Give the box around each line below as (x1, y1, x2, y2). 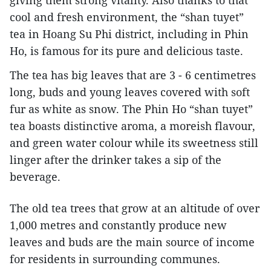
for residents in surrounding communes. (10, 251, 220, 266)
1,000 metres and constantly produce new (10, 217, 227, 232)
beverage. (10, 169, 60, 184)
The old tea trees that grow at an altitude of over (10, 200, 260, 215)
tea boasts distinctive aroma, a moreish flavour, (10, 118, 255, 133)
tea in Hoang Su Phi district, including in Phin (10, 26, 249, 41)
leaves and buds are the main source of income (10, 234, 255, 249)
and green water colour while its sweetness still (10, 135, 258, 150)
